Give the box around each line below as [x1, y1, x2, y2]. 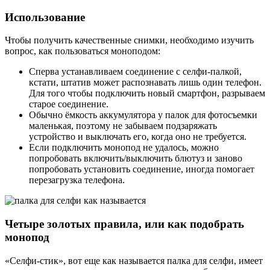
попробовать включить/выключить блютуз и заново [29, 153, 242, 164]
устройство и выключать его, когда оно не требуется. [29, 131, 246, 142]
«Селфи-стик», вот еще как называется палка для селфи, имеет [5, 255, 263, 266]
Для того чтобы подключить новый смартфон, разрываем [29, 88, 265, 99]
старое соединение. [29, 99, 108, 110]
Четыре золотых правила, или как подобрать [5, 218, 244, 231]
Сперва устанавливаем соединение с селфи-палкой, [29, 66, 242, 77]
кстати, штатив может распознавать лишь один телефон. [29, 77, 262, 88]
